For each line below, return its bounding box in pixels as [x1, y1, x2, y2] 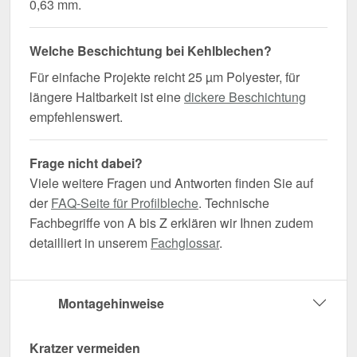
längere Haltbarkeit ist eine [29, 87, 184, 106]
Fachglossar [151, 233, 219, 252]
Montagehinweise [58, 293, 164, 312]
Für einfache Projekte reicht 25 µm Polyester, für [29, 67, 300, 86]
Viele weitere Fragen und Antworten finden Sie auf [29, 173, 313, 192]
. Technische [198, 193, 269, 212]
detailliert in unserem [29, 233, 151, 252]
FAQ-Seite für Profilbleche [51, 193, 198, 212]
